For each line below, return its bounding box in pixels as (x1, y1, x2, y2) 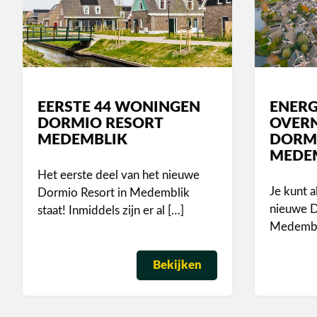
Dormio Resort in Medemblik (38, 186, 190, 199)
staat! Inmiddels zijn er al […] (38, 204, 185, 217)
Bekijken (152, 259, 202, 272)
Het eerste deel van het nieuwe (38, 168, 200, 181)
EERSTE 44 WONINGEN (38, 100, 201, 115)
